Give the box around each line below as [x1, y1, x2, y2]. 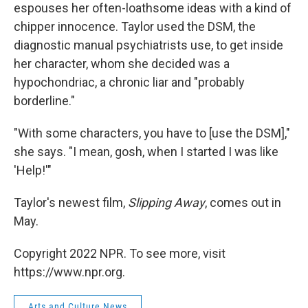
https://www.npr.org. [14, 265, 125, 279]
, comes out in [205, 195, 281, 210]
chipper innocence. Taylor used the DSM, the [14, 19, 256, 34]
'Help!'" [14, 163, 52, 177]
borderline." [14, 93, 75, 108]
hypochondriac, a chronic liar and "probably [14, 75, 245, 89]
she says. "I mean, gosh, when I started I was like [14, 144, 278, 159]
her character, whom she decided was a [14, 56, 230, 71]
